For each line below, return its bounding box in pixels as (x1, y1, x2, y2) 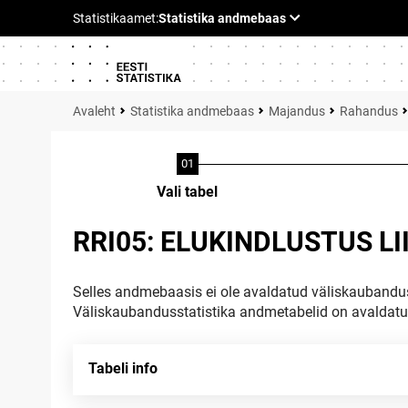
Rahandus (340, 104, 398, 118)
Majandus (269, 104, 325, 118)
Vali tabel (157, 183, 218, 200)
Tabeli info (88, 360, 158, 377)
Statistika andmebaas (130, 104, 254, 118)
